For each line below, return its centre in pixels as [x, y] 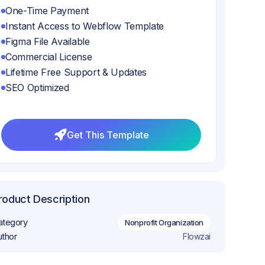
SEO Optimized [37, 88]
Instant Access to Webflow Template [85, 26]
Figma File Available [48, 41]
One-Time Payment [47, 11]
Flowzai [197, 236]
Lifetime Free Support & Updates [76, 72]
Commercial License [49, 57]
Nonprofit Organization [164, 222]
